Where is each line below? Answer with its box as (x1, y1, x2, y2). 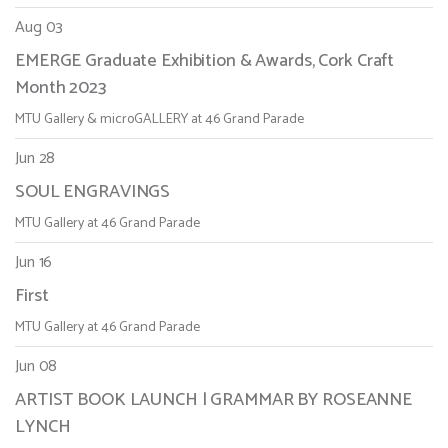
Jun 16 (15, 249, 53, 277)
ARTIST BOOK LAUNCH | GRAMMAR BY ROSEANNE (15, 385, 412, 416)
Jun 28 (15, 145, 56, 173)
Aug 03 (15, 14, 64, 42)
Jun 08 (15, 353, 58, 381)
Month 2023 (15, 73, 106, 104)
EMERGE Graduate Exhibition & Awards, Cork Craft (15, 46, 395, 77)
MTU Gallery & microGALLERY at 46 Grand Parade (15, 108, 304, 132)
